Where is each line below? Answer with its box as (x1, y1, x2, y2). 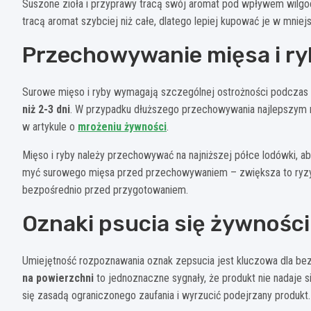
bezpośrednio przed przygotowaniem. (22, 183, 188, 196)
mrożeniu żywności (78, 119, 167, 133)
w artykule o (22, 119, 78, 133)
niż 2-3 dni (22, 102, 70, 116)
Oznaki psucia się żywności (22, 210, 310, 237)
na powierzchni (22, 271, 94, 285)
